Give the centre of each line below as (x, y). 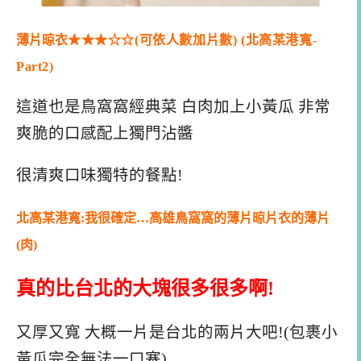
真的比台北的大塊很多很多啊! (145, 288)
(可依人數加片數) (186, 39)
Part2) (35, 66)
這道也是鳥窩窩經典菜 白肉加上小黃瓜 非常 (173, 107)
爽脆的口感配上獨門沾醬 (105, 134)
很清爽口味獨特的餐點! (100, 176)
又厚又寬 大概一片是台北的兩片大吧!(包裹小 (177, 333)
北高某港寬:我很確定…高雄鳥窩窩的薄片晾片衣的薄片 (173, 218)
